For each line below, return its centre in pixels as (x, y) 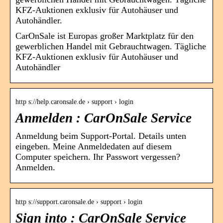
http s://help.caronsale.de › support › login (74, 102)
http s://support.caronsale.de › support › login (79, 202)
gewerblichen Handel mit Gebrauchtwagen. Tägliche (111, 46)
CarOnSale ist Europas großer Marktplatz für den (105, 36)
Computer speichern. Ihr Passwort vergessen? (98, 157)
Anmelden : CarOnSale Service (104, 118)
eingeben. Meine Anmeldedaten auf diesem (94, 146)
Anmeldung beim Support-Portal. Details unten (101, 136)
